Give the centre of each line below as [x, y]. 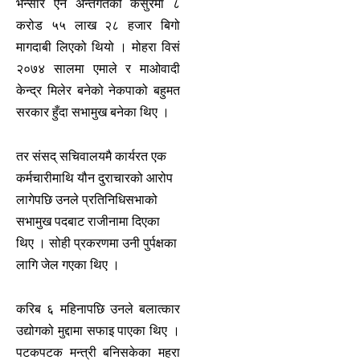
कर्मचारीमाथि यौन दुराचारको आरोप [94, 178]
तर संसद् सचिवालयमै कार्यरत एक [91, 156]
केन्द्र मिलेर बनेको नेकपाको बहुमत [98, 90]
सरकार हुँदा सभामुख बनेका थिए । [93, 112]
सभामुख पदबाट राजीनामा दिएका [88, 221]
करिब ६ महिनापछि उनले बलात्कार [98, 309]
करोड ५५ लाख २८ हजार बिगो [98, 25]
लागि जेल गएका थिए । [68, 264]
